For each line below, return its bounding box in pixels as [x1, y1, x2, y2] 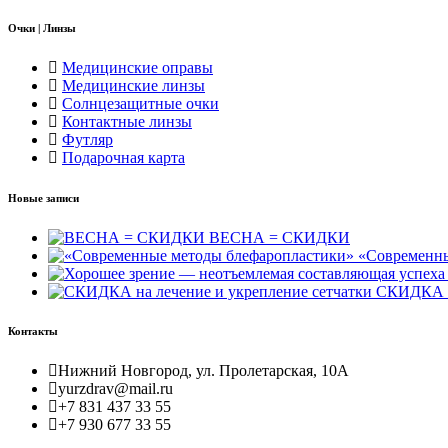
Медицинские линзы [62, 76, 205, 94]
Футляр [62, 130, 113, 148]
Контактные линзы [62, 112, 192, 130]
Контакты [8, 325, 58, 338]
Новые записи [8, 191, 79, 204]
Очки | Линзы [8, 21, 76, 34]
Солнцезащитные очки [62, 94, 219, 112]
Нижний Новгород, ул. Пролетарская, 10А [58, 362, 349, 380]
